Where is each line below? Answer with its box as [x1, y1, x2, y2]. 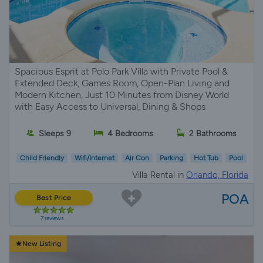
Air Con [125, 154, 149, 163]
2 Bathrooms [189, 128, 237, 139]
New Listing [22, 240, 61, 248]
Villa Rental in [132, 170, 186, 180]
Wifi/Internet [75, 154, 114, 163]
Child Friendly [20, 154, 64, 163]
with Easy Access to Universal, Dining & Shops [15, 101, 205, 112]
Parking [160, 154, 183, 163]
